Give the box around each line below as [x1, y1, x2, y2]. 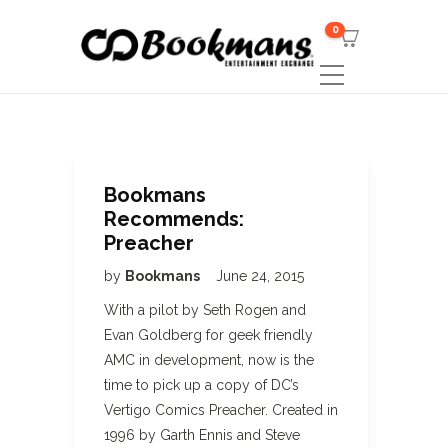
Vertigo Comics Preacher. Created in [104, 402, 338, 418]
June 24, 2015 [216, 268, 304, 284]
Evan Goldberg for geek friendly [104, 327, 313, 343]
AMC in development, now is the [104, 352, 314, 368]
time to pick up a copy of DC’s [104, 377, 299, 393]
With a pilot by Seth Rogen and [104, 302, 306, 318]
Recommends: [104, 207, 244, 231]
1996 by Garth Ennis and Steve [104, 427, 300, 443]
